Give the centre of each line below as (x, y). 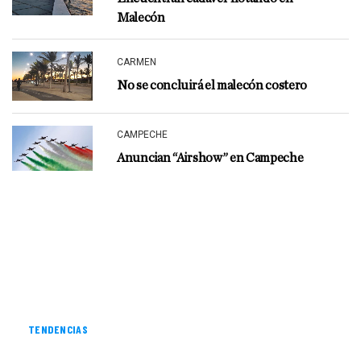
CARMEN (137, 62)
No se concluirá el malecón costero (212, 86)
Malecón (141, 17)
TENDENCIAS (58, 330)
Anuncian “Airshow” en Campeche (210, 158)
